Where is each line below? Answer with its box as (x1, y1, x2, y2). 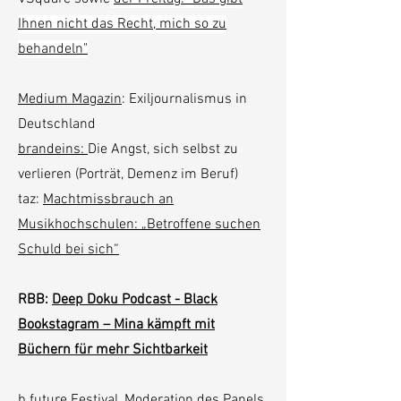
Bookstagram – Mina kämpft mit (18, 316, 215, 334)
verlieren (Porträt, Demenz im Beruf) (18, 166, 238, 183)
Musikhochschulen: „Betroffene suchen (18, 216, 260, 234)
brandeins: (18, 141, 88, 158)
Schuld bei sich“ (18, 241, 119, 259)
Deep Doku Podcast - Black (52, 291, 218, 309)
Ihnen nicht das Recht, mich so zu (18, 15, 226, 33)
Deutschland (18, 115, 96, 133)
